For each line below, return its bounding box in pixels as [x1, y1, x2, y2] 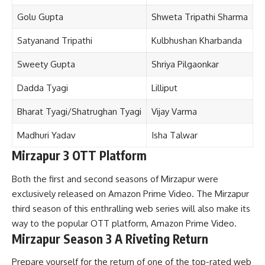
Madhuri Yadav [17, 130, 76, 141]
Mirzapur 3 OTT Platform [12, 147, 147, 164]
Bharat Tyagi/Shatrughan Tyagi [17, 106, 141, 118]
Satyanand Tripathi [17, 35, 92, 47]
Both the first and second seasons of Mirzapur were [12, 173, 218, 185]
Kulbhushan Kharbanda [151, 35, 242, 47]
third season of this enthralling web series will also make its [12, 202, 250, 214]
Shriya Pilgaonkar [151, 59, 219, 70]
